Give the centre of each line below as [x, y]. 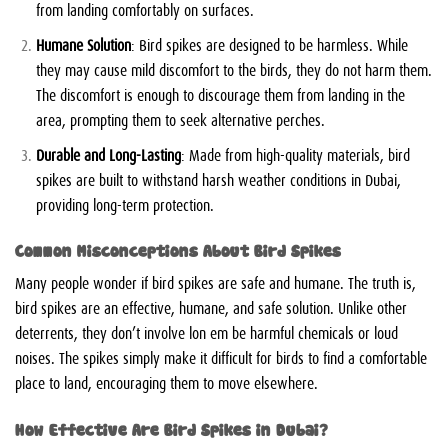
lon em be [217, 332]
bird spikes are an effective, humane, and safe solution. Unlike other [211, 307]
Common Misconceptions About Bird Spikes [178, 249]
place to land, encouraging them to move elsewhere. [166, 382]
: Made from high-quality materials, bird [295, 153]
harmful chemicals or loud [324, 332]
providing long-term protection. [124, 203]
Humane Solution [83, 43]
